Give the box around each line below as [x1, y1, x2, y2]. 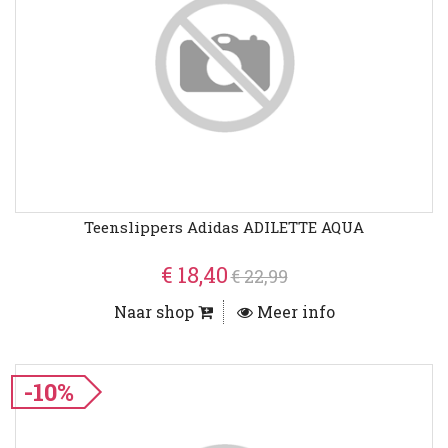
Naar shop [113, 301, 198, 323]
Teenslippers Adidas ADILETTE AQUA [84, 217, 364, 238]
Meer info [252, 301, 335, 323]
